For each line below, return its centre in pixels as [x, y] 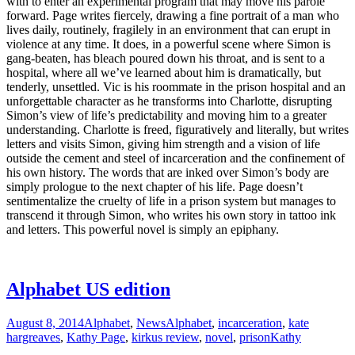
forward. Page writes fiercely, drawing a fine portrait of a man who [173, 15]
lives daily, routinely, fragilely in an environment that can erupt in [168, 29]
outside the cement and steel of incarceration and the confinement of [176, 158]
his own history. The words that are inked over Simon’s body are [168, 172]
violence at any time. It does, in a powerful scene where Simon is [168, 44]
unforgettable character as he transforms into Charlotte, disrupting [169, 101]
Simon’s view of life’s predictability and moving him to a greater [166, 115]
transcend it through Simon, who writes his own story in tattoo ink [171, 215]
